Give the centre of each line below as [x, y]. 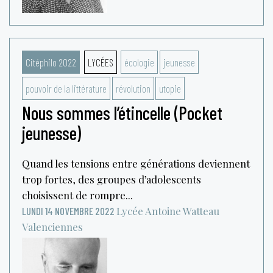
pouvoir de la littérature [66, 88]
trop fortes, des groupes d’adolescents [112, 179]
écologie [139, 62]
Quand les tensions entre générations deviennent [136, 163]
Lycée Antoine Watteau [168, 211]
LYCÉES [100, 62]
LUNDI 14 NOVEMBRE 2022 [68, 211]
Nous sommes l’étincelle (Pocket [122, 112]
